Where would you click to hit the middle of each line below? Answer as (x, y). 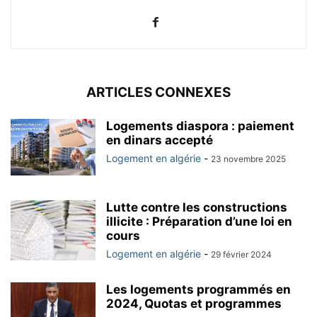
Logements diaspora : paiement (200, 126)
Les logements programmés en (198, 289)
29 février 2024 (241, 254)
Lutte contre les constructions (197, 207)
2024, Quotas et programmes (194, 303)
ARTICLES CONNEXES (158, 92)
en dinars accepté (160, 140)
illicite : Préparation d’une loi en (199, 221)
